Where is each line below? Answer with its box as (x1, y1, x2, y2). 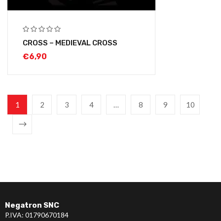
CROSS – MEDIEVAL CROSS (23, 38, 117, 47)
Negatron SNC (5, 200, 59, 210)
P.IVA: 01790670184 (5, 210, 69, 219)
